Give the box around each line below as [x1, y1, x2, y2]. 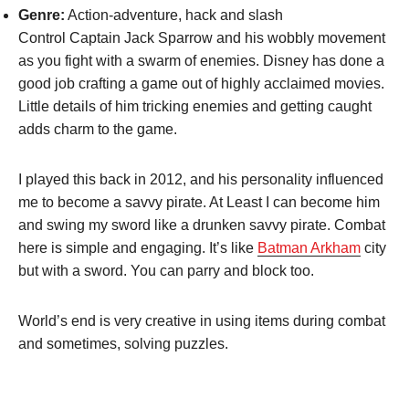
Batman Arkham [257, 239, 361, 256]
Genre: [18, 6, 65, 23]
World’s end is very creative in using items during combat [18, 312, 385, 329]
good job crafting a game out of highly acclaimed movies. [18, 75, 384, 91]
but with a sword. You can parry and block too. [18, 262, 318, 278]
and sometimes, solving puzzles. [18, 335, 232, 351]
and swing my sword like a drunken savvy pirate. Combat [18, 216, 385, 233]
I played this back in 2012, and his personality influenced [18, 171, 383, 187]
